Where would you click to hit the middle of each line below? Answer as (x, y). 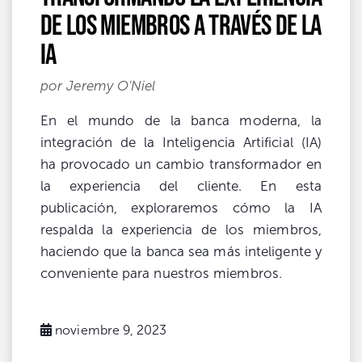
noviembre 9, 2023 (111, 330)
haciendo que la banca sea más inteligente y (181, 251)
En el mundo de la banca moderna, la (181, 120)
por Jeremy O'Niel (98, 86)
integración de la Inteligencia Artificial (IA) (181, 142)
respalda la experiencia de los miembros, (181, 229)
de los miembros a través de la (181, 24)
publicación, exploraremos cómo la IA (181, 208)
